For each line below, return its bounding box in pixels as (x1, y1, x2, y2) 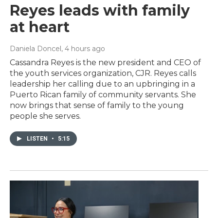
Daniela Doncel (10, 44, 61, 54)
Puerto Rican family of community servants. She (10, 90, 196, 100)
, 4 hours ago (61, 44, 105, 54)
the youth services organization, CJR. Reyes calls (10, 69, 196, 78)
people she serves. (10, 111, 81, 121)
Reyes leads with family (10, 1, 190, 20)
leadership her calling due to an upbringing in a (10, 79, 195, 89)
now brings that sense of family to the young (10, 101, 184, 110)
